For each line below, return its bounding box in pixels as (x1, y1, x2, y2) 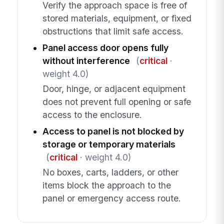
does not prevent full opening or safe (42, 96, 191, 107)
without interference (42, 55, 130, 66)
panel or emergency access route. (42, 193, 181, 204)
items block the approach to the (42, 180, 171, 191)
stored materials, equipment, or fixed (42, 12, 191, 23)
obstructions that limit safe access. (42, 25, 183, 36)
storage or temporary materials (42, 139, 175, 150)
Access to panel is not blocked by (42, 126, 184, 137)
